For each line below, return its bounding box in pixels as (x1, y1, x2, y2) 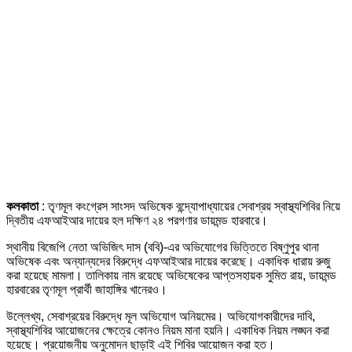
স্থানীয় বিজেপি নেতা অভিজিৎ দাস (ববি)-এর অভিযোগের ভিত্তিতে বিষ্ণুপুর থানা (6, 240, 319, 254)
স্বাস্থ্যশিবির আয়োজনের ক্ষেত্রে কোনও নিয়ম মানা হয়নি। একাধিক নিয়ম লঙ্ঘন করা (6, 323, 329, 337)
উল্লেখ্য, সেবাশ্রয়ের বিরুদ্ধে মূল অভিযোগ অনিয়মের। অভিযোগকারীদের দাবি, (6, 309, 315, 323)
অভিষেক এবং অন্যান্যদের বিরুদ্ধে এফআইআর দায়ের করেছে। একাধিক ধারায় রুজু (6, 254, 331, 268)
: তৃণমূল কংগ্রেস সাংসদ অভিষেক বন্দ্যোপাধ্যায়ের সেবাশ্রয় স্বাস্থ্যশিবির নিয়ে (42, 199, 340, 213)
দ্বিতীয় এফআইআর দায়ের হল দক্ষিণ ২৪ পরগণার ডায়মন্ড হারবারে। (6, 213, 268, 227)
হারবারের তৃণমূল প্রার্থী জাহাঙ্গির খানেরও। (6, 282, 167, 296)
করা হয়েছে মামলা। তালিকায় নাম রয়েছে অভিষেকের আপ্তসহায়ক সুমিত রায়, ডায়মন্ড (6, 268, 336, 282)
